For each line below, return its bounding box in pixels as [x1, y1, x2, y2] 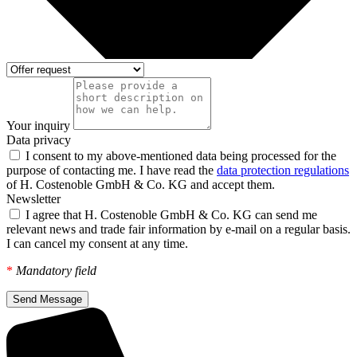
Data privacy [6, 133, 71, 147]
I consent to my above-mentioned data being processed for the [25, 149, 336, 163]
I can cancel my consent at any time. [6, 237, 188, 251]
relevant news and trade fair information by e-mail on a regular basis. [6, 222, 351, 237]
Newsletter [6, 192, 61, 206]
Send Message [13, 293, 82, 306]
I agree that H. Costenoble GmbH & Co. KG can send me [25, 208, 317, 222]
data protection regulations [217, 163, 349, 178]
